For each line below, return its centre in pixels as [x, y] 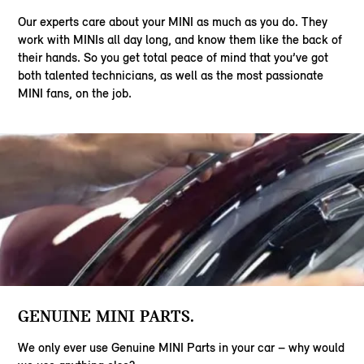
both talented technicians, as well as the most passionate [171, 75]
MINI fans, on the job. [75, 93]
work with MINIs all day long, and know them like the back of [180, 39]
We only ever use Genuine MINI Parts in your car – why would [182, 348]
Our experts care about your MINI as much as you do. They [173, 21]
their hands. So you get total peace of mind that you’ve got [173, 57]
